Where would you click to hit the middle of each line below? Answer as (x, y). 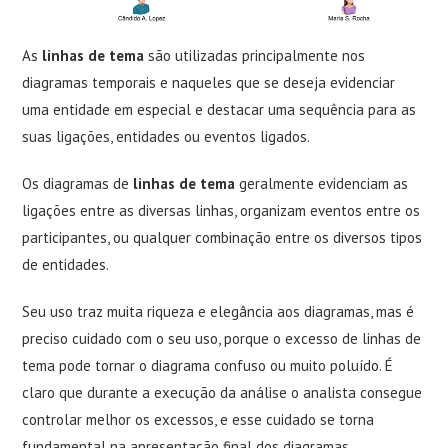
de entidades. (66, 264)
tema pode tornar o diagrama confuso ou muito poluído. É (208, 365)
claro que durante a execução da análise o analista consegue (222, 392)
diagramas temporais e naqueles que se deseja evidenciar (209, 82)
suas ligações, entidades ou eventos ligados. (166, 136)
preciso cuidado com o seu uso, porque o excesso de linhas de (222, 338)
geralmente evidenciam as (322, 183)
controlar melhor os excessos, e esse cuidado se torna (198, 419)
